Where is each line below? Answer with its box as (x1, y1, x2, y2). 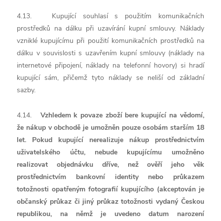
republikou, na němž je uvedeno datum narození (17, 209, 204, 219)
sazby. (17, 85, 36, 95)
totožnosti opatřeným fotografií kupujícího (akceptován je (17, 184, 204, 194)
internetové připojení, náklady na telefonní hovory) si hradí (17, 61, 204, 70)
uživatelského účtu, (17, 147, 95, 157)
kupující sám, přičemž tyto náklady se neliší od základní (17, 73, 204, 82)
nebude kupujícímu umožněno (95, 147, 204, 157)
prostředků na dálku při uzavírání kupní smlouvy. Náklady (17, 24, 204, 33)
